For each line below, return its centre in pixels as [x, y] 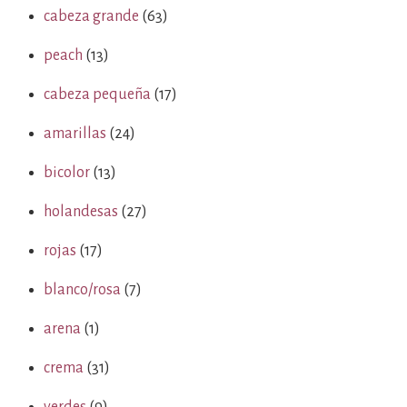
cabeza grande [91, 16]
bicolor [67, 173]
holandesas [81, 212]
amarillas [75, 134]
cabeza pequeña [97, 94]
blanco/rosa [82, 290]
